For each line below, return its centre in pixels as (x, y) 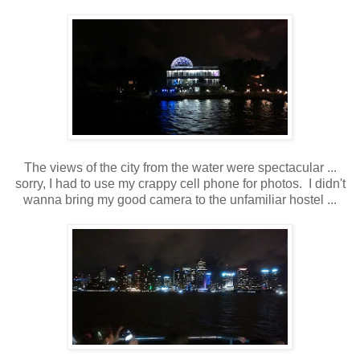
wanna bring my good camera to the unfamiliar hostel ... (180, 199)
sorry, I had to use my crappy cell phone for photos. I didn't (180, 183)
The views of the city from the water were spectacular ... (180, 167)
